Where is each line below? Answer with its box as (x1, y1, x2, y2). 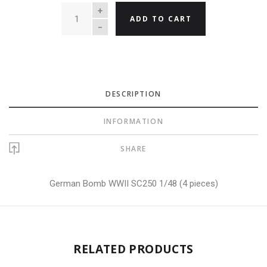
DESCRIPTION (105, 88, 162, 99)
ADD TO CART (129, 14, 192, 24)
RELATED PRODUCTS (73, 241, 194, 257)
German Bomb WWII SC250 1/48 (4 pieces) (49, 178, 218, 190)
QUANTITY (61, 3, 106, 14)
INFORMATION (103, 116, 164, 126)
